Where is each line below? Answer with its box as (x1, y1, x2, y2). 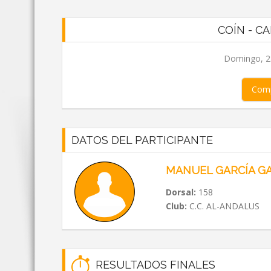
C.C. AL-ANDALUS (186, 200, 260, 212)
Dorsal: (165, 186, 196, 198)
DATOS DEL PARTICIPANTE (71, 134, 213, 146)
